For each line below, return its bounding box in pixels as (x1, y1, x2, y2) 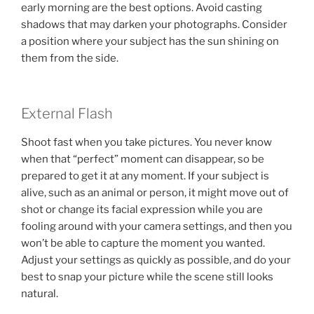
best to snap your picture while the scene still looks (21, 270, 273, 283)
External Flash (21, 104, 113, 122)
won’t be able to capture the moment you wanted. (21, 236, 265, 250)
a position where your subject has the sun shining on (21, 35, 279, 48)
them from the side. (21, 52, 118, 64)
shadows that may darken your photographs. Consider (21, 18, 287, 31)
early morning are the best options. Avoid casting (21, 1, 262, 14)
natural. (21, 287, 58, 300)
